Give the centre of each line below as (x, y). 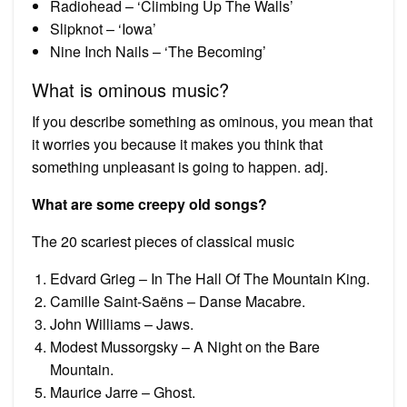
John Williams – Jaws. (122, 323)
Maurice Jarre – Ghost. (123, 392)
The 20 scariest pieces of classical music (163, 241)
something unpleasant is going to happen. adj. (180, 166)
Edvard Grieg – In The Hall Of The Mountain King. (210, 278)
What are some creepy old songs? (149, 203)
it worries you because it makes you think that (177, 144)
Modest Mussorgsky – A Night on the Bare (185, 346)
